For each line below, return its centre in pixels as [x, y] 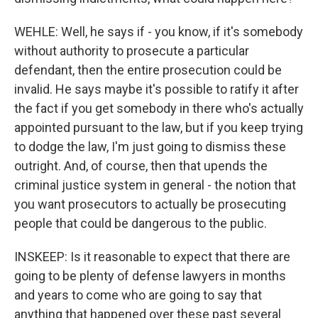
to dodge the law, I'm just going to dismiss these [150, 147]
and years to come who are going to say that [138, 295]
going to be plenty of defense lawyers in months [150, 276]
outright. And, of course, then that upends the [141, 166]
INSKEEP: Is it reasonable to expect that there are [152, 257]
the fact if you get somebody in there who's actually [159, 108]
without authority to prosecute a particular [132, 51]
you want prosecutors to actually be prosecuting [150, 204]
